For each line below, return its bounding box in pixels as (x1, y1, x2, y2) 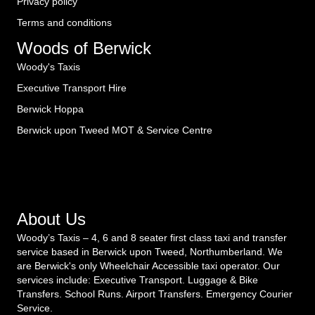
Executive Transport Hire (17, 82, 127, 94)
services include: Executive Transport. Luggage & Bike (17, 274, 258, 285)
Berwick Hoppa (17, 103, 84, 115)
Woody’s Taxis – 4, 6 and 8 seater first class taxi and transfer (17, 232, 287, 243)
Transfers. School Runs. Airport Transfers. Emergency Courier (17, 288, 292, 300)
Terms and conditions (17, 17, 112, 28)
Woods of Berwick (17, 39, 151, 58)
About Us (17, 210, 86, 229)
